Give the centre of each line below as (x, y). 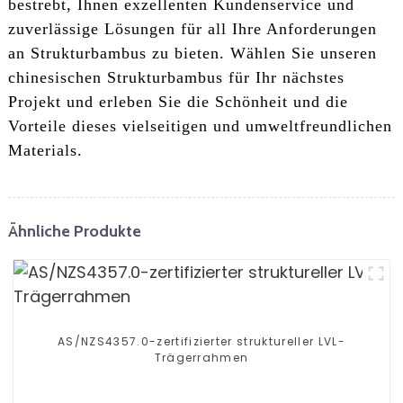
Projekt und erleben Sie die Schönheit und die (178, 102)
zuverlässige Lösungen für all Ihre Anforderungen (192, 29)
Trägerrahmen (201, 358)
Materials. (45, 151)
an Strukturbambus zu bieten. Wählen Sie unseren (192, 54)
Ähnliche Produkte (74, 230)
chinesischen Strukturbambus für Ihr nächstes (176, 78)
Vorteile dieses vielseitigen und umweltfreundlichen (200, 126)
